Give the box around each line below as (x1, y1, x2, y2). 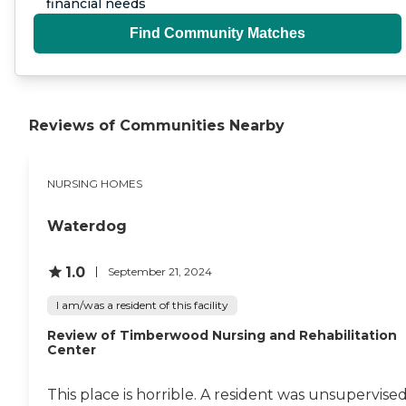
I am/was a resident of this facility (56, 297, 228, 312)
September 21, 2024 (108, 265, 212, 279)
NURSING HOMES (47, 176, 142, 190)
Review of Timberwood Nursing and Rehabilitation (47, 326, 397, 343)
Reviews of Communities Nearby (29, 117, 285, 135)
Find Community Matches (130, 25, 305, 42)
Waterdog (47, 217, 127, 235)
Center (47, 341, 96, 358)
